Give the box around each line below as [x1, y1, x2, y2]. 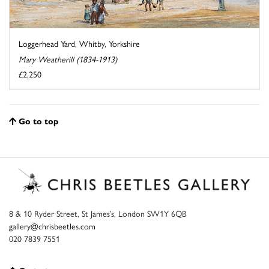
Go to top [19, 115, 58, 127]
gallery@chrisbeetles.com [9, 219, 95, 232]
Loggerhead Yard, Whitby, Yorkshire [19, 37, 140, 50]
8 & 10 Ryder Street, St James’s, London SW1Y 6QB [9, 207, 187, 219]
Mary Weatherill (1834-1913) [19, 53, 117, 65]
